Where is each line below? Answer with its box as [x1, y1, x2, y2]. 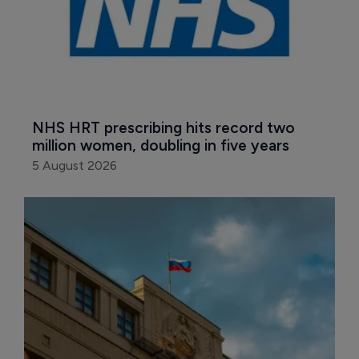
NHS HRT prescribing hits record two [32, 119, 299, 138]
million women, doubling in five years [32, 136, 289, 155]
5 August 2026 [32, 158, 117, 174]
